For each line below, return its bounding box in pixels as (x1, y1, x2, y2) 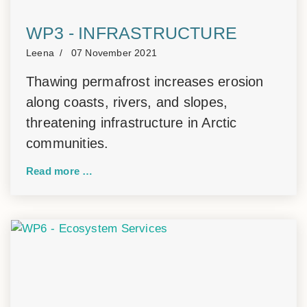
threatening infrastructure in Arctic (26, 115, 237, 130)
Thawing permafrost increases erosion (26, 74, 264, 89)
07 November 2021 (71, 48, 158, 58)
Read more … (26, 165, 93, 177)
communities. (26, 136, 109, 151)
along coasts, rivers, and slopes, (26, 95, 228, 110)
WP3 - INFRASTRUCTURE (26, 23, 237, 42)
